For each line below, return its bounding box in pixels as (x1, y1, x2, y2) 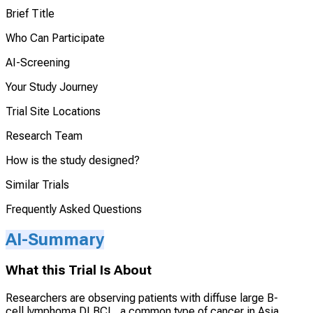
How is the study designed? (6, 153, 140, 167)
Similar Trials (6, 177, 69, 191)
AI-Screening (6, 55, 70, 69)
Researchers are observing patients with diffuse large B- (6, 291, 278, 305)
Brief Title (6, 6, 54, 20)
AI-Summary (6, 229, 104, 249)
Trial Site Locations (6, 104, 101, 118)
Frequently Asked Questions (6, 202, 142, 216)
